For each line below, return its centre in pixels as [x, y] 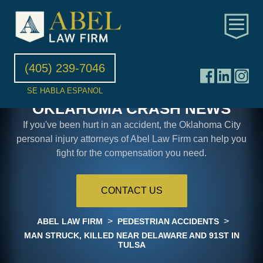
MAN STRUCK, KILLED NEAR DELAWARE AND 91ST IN [131, 235]
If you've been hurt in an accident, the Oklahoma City [131, 124]
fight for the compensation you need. [131, 153]
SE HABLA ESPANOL [65, 90]
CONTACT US [131, 190]
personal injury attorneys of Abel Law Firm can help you [131, 139]
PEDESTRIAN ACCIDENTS [168, 221]
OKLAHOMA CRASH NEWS [131, 108]
